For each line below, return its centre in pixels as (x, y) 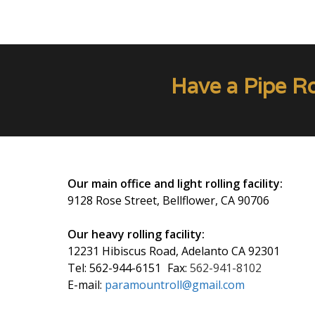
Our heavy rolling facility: (136, 234)
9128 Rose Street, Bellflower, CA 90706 (168, 200)
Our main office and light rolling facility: (175, 183)
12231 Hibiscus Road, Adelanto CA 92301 (174, 251)
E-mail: (86, 284)
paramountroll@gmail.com (175, 284)
